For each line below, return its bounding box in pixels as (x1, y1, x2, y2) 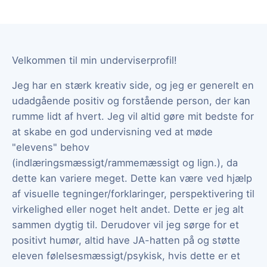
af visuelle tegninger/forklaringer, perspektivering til (12, 187, 254, 200)
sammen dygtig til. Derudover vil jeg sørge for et (12, 218, 239, 231)
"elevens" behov (12, 141, 89, 153)
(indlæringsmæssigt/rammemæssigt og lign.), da (12, 156, 238, 169)
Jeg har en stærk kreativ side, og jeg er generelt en (12, 79, 254, 91)
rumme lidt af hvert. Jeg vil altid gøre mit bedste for (12, 110, 254, 122)
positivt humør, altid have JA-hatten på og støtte (12, 234, 240, 246)
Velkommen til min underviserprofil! (12, 54, 177, 66)
